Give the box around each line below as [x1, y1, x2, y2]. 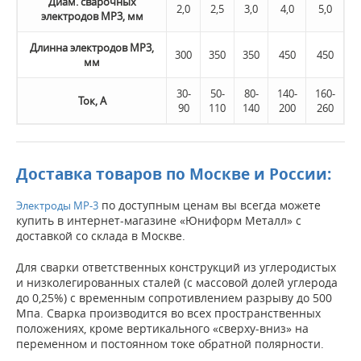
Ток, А [77, 93, 106, 108]
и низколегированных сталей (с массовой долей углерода [16, 274, 338, 290]
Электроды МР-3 [16, 197, 98, 213]
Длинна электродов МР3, [30, 40, 154, 55]
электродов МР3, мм [40, 9, 143, 23]
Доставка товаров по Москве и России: [16, 163, 331, 185]
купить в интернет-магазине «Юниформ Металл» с [16, 212, 301, 228]
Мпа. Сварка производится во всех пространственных [16, 305, 321, 321]
